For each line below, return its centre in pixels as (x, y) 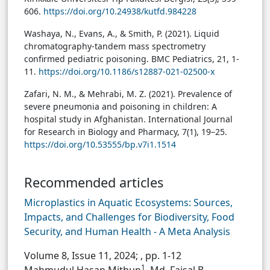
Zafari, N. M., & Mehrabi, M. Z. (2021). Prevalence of (128, 94)
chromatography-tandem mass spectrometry (115, 46)
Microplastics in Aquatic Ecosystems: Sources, (128, 203)
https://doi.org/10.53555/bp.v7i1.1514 (100, 145)
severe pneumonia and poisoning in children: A (121, 107)
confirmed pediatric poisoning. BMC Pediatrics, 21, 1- (132, 59)
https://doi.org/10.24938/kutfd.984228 (120, 11)
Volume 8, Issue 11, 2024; (82, 256)
